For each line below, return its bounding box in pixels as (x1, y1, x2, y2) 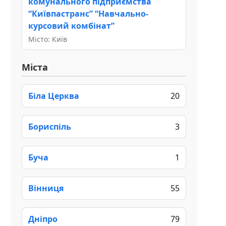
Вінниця (28, 182, 64, 194)
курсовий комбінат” (28, 20, 115, 31)
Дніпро (28, 213, 58, 224)
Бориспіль (28, 121, 71, 132)
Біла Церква (28, 90, 79, 101)
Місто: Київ (28, 34, 67, 44)
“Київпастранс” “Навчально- (28, 8, 148, 19)
